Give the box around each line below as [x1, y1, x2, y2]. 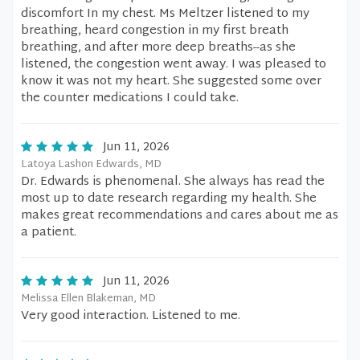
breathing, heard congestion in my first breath [21, 20, 288, 42]
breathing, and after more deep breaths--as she [21, 37, 296, 59]
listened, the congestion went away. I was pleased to [21, 54, 326, 76]
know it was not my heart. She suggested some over [21, 71, 321, 92]
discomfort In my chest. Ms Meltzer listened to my [21, 3, 309, 25]
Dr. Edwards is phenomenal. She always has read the [21, 171, 325, 193]
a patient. [21, 222, 76, 243]
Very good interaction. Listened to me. [21, 305, 240, 327]
